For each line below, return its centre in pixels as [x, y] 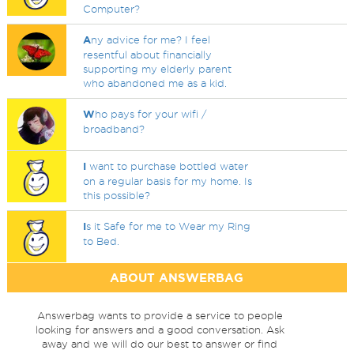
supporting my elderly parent [158, 69]
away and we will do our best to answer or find [160, 344]
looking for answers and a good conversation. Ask [160, 330]
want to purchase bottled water [168, 166]
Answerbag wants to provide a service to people [160, 315]
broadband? [114, 129]
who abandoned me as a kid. [155, 83]
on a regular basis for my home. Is [168, 181]
